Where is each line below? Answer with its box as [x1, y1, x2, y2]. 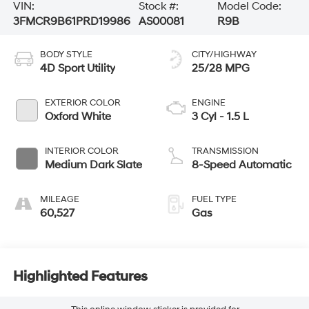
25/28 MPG [192, 61, 250, 76]
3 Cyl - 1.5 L [192, 110, 249, 124]
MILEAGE [39, 194, 79, 206]
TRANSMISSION [192, 146, 259, 157]
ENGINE [192, 97, 226, 109]
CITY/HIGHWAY [192, 49, 257, 61]
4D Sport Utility [39, 61, 115, 76]
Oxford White [44, 110, 111, 124]
